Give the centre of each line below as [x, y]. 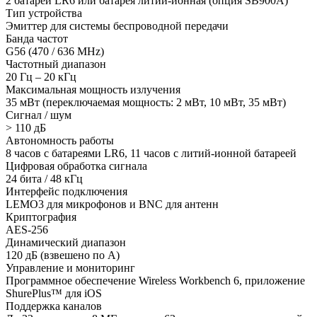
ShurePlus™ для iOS [54, 294]
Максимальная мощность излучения [93, 90]
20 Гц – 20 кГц [41, 77]
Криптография [41, 217]
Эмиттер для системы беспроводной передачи [117, 26]
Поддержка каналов [54, 306]
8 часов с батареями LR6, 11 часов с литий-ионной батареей [151, 154]
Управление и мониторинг [70, 268]
